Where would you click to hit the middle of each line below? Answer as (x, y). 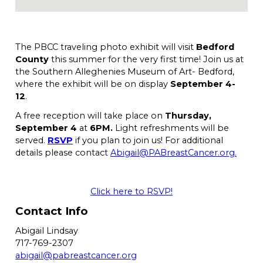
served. (31, 141)
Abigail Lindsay (47, 231)
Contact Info (52, 211)
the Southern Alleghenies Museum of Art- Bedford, (125, 72)
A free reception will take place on (90, 116)
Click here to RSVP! (131, 192)
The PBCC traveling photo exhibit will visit (106, 47)
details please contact (63, 153)
